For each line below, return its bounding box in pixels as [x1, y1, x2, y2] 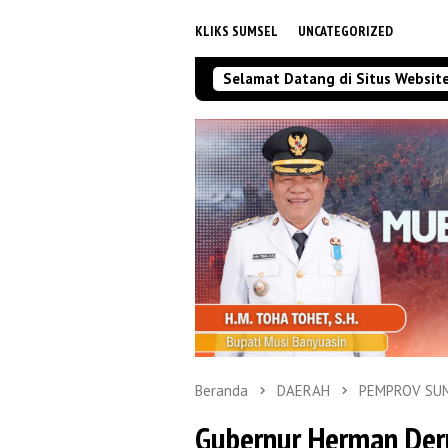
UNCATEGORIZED [298, 21, 393, 40]
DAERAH [277, 381, 330, 401]
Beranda [195, 381, 248, 401]
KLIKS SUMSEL [195, 21, 278, 40]
